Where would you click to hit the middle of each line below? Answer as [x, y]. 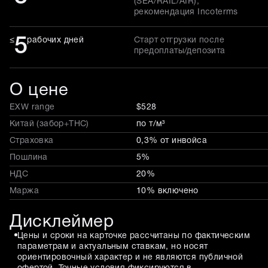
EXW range [32, 107]
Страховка [32, 141]
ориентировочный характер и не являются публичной [130, 257]
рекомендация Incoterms [186, 12]
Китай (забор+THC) [49, 124]
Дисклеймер [62, 222]
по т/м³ [151, 124]
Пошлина [29, 157]
